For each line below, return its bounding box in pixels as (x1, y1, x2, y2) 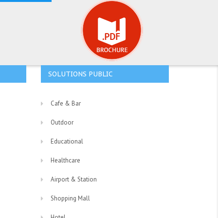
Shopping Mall (50, 194, 90, 203)
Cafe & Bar (50, 99, 81, 108)
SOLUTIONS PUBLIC (48, 70, 113, 79)
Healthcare (50, 156, 80, 165)
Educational (50, 137, 83, 146)
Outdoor (50, 118, 73, 127)
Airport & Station (50, 175, 97, 184)
